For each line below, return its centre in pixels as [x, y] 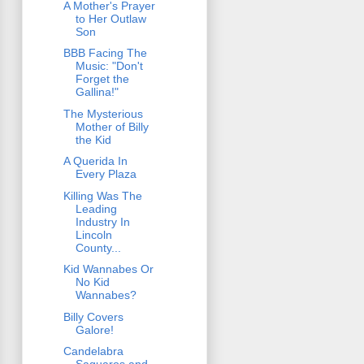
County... [98, 247]
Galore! [94, 329]
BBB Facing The [105, 53]
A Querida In [95, 161]
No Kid [92, 282]
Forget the [102, 79]
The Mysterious [103, 113]
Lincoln [93, 234]
